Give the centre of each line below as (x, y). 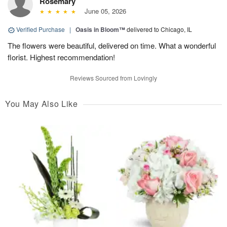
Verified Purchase (41, 29)
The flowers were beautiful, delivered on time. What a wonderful (112, 46)
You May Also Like (42, 104)
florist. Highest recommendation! (61, 57)
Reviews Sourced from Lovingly (113, 78)
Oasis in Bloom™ (100, 30)
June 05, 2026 (103, 11)
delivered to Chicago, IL (159, 29)
